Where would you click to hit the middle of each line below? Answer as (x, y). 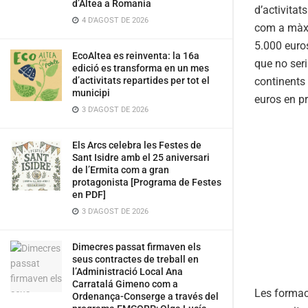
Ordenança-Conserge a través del (145, 296)
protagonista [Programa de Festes (147, 182)
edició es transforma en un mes (141, 68)
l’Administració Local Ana (128, 272)
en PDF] (89, 195)
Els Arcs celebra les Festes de (137, 145)
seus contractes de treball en (135, 259)
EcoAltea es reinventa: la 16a (136, 56)
